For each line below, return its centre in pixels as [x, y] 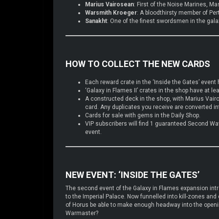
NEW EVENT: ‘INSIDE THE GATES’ [132, 175]
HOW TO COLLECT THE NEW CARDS [138, 64]
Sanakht [96, 21]
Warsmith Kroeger [111, 12]
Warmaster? [82, 213]
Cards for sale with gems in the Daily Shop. [143, 115]
